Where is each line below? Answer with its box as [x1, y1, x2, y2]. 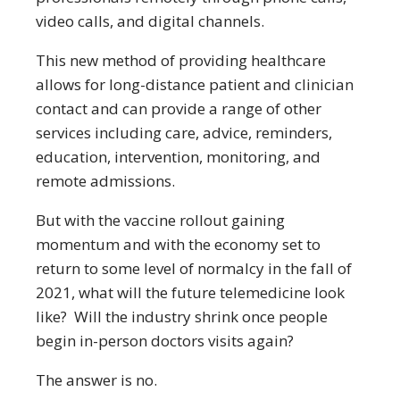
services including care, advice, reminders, [36, 122, 332, 143]
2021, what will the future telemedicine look [36, 282, 345, 303]
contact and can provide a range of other [36, 98, 321, 119]
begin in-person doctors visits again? [36, 330, 294, 351]
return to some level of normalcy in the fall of [36, 258, 352, 279]
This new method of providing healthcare [36, 50, 326, 71]
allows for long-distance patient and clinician [36, 74, 354, 95]
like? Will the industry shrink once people [36, 306, 328, 327]
